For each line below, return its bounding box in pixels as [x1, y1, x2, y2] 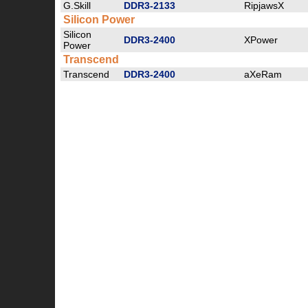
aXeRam [244, 69, 282, 80]
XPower [244, 34, 278, 45]
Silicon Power [63, 14, 135, 25]
